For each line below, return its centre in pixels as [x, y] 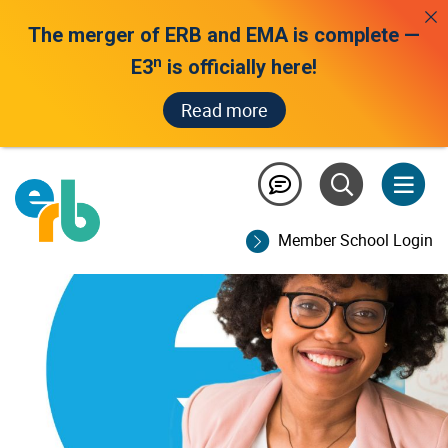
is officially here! [239, 67]
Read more [224, 110]
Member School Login [355, 240]
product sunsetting [150, 152]
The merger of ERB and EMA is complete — [224, 35]
